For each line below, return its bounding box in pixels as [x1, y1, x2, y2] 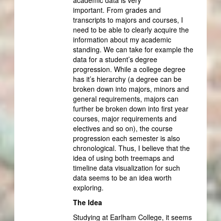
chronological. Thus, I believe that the [73, 143, 190, 153]
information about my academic [73, 34, 171, 44]
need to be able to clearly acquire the [73, 24, 189, 35]
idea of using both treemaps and [73, 152, 174, 163]
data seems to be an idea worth [73, 172, 172, 183]
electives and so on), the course [73, 123, 173, 133]
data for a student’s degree [73, 54, 157, 64]
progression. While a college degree [73, 64, 185, 74]
